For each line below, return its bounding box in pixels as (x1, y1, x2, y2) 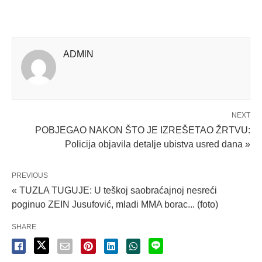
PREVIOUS (12, 171, 48, 180)
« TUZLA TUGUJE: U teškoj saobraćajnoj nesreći (12, 185, 217, 195)
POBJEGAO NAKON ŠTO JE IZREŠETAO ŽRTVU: (35, 125, 250, 135)
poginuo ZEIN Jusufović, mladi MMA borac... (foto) (12, 199, 218, 209)
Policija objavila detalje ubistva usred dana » (65, 139, 250, 149)
